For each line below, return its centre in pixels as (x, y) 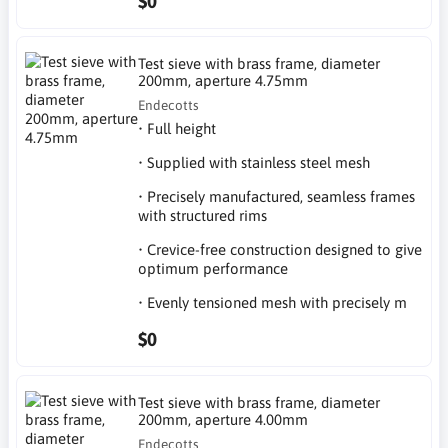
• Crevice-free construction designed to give (280, 249)
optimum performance (213, 268)
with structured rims (203, 215)
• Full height (177, 128)
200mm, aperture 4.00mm (223, 419)
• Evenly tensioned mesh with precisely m (273, 302)
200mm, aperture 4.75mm (223, 80)
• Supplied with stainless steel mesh (254, 162)
